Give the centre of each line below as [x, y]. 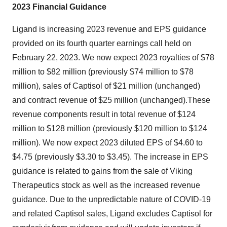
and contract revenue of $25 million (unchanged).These [111, 100]
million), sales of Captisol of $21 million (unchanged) [106, 86]
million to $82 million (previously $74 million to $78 [103, 72]
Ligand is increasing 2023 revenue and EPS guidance [109, 29]
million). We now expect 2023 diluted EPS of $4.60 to [107, 143]
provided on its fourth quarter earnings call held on [102, 43]
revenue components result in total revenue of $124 [104, 114]
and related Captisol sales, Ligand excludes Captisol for [112, 214]
